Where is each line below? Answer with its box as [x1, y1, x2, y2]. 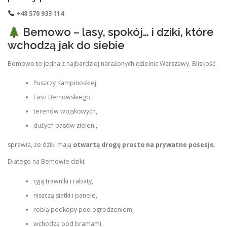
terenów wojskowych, [33, 106, 97, 116]
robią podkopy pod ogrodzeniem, [33, 205, 134, 214]
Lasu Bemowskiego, [33, 92, 92, 101]
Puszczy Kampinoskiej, [33, 78, 98, 87]
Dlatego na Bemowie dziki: [8, 157, 86, 166]
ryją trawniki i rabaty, [33, 176, 93, 185]
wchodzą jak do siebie [8, 39, 125, 52]
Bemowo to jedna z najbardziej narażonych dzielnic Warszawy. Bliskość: [8, 59, 217, 68]
